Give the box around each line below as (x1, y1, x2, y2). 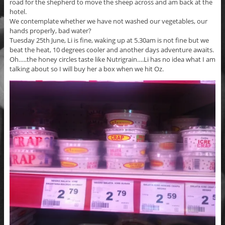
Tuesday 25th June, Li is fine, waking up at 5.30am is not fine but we (9, 36, 209, 45)
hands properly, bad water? (9, 26, 91, 36)
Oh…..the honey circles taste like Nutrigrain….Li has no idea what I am (9, 55, 215, 64)
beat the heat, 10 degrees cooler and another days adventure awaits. (9, 45, 214, 55)
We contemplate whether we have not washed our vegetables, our (9, 17, 207, 26)
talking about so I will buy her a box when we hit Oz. (9, 64, 164, 74)
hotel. (9, 7, 27, 17)
